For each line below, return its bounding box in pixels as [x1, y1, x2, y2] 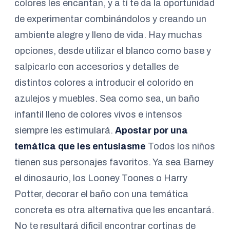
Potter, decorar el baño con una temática [14, 189, 188, 199]
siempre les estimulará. [14, 125, 115, 136]
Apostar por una [115, 125, 188, 136]
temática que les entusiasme [14, 141, 146, 151]
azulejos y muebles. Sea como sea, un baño [14, 93, 200, 104]
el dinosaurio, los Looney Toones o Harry [14, 173, 187, 183]
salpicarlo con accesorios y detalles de [14, 62, 179, 72]
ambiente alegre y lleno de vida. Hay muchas [14, 30, 202, 40]
